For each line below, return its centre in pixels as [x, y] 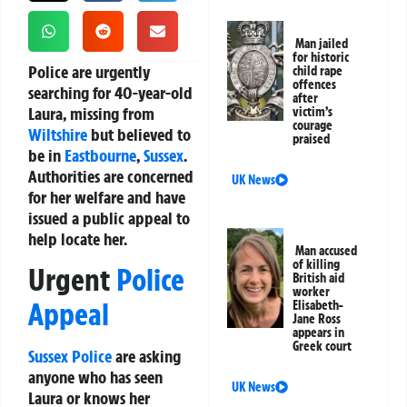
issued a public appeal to [109, 218]
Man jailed [322, 44]
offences [315, 85]
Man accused [327, 251]
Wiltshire [58, 135]
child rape [318, 71]
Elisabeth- [318, 306]
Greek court [323, 347]
